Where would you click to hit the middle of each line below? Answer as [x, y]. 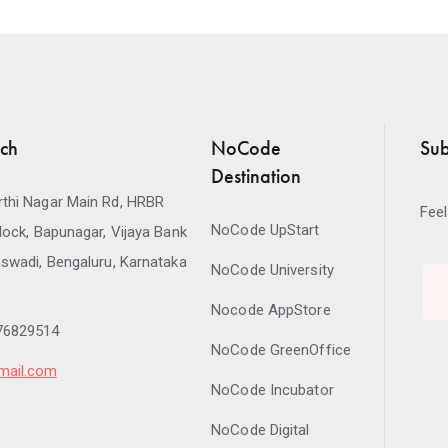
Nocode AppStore [271, 310]
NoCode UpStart [265, 230]
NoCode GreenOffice [281, 350]
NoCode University [272, 270]
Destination [256, 176]
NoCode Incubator [272, 390]
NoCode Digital [260, 430]
